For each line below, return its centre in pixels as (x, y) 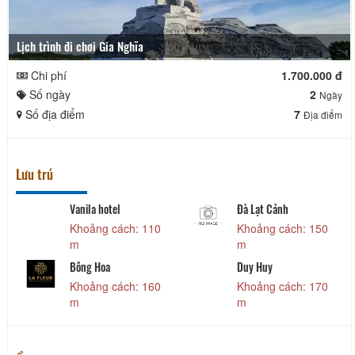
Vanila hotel (95, 208)
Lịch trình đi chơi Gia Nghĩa (82, 46)
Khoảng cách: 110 (115, 228)
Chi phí (47, 75)
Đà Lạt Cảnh (263, 208)
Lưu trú (34, 174)
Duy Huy (255, 266)
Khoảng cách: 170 (283, 286)
